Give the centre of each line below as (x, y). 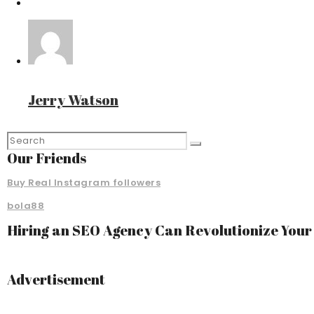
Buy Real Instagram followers (84, 183)
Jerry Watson (73, 100)
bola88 (26, 206)
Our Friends (47, 158)
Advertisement (56, 280)
